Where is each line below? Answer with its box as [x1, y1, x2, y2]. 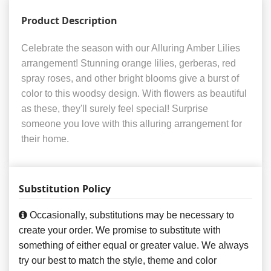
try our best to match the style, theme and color [19, 255, 217, 266]
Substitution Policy [19, 182, 111, 196]
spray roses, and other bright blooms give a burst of [21, 73, 239, 84]
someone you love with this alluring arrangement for [21, 119, 242, 129]
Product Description [21, 14, 117, 28]
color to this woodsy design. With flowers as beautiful [21, 88, 247, 99]
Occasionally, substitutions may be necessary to [27, 210, 234, 221]
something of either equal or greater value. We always [19, 240, 249, 251]
